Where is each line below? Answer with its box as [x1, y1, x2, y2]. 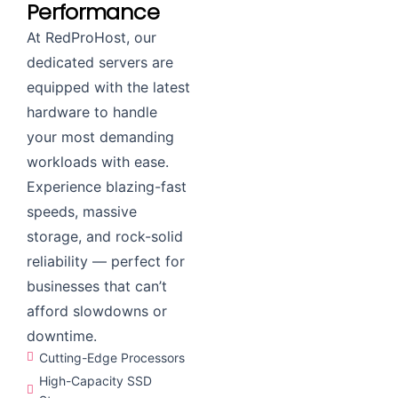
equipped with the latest [27, 77, 190, 96]
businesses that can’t [27, 276, 167, 295]
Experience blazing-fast [27, 177, 187, 195]
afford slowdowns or [27, 301, 167, 320]
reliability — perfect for [27, 251, 185, 270]
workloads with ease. [27, 152, 169, 171]
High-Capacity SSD [39, 372, 152, 388]
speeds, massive [27, 202, 137, 220]
